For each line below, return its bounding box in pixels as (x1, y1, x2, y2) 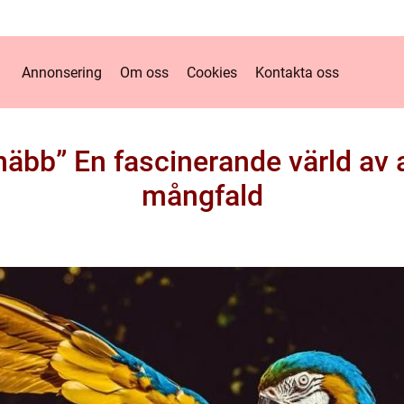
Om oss (119, 63, 169, 81)
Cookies (186, 63, 237, 81)
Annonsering (21, 63, 102, 81)
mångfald (141, 179, 263, 213)
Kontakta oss (254, 63, 339, 81)
